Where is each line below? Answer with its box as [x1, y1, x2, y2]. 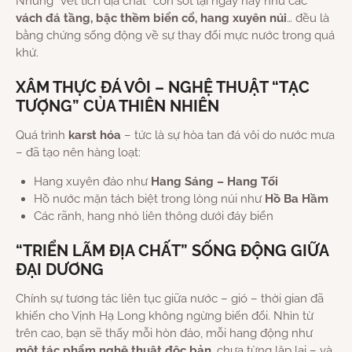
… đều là [287, 11, 329, 26]
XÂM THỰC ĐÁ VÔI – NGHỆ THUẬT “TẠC [16, 79, 310, 97]
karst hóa [68, 128, 121, 143]
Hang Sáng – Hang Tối [150, 174, 278, 189]
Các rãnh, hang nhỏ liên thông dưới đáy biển [33, 209, 273, 224]
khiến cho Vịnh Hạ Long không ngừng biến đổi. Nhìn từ [16, 309, 313, 324]
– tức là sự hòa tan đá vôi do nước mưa [121, 128, 335, 143]
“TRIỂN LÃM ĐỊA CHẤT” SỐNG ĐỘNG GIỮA [16, 242, 328, 261]
